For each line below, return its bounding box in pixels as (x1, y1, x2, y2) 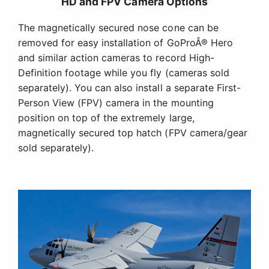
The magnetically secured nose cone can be (18, 22, 219, 34)
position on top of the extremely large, (18, 112, 195, 124)
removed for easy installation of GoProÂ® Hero (18, 37, 233, 49)
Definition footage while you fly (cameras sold (18, 67, 229, 79)
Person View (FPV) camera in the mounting (18, 97, 214, 109)
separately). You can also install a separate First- (18, 82, 241, 94)
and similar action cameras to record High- (18, 52, 214, 64)
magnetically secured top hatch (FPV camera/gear (18, 127, 247, 139)
